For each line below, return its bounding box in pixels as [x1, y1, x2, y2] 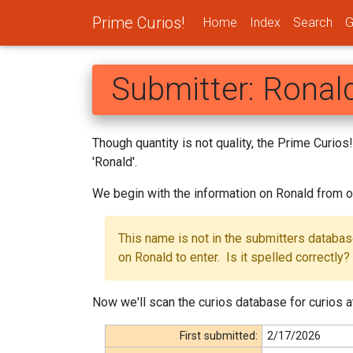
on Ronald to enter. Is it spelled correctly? [118, 249, 350, 265]
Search [293, 14, 333, 30]
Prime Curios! [92, 13, 184, 32]
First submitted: [180, 329, 258, 343]
